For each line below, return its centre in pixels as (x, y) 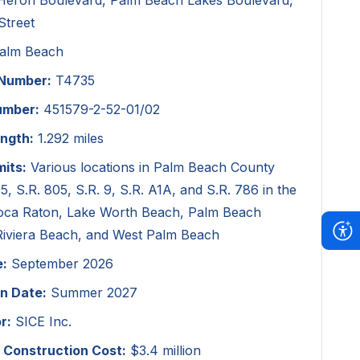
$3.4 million (164, 350)
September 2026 (61, 264)
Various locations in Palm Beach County (151, 167)
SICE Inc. (42, 321)
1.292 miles (69, 138)
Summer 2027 (92, 292)
